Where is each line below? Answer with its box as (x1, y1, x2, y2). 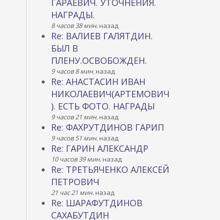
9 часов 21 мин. (51, 112, 98, 121)
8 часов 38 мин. (51, 21, 98, 30)
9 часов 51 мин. (51, 134, 98, 142)
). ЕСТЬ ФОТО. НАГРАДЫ (51, 100, 155, 112)
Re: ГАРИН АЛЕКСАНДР (51, 142, 148, 154)
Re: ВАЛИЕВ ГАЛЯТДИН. (51, 30, 153, 42)
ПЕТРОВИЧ (51, 176, 99, 188)
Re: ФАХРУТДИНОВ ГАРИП (51, 121, 164, 133)
